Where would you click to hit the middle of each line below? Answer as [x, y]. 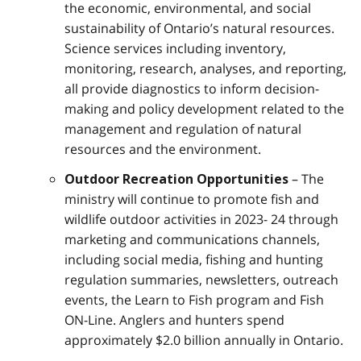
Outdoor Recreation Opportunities [176, 179]
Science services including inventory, [175, 48]
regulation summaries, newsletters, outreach [201, 279]
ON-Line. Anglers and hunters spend [174, 320]
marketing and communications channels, [192, 239]
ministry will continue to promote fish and [192, 199]
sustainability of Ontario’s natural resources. [199, 28]
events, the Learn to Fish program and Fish [194, 299]
